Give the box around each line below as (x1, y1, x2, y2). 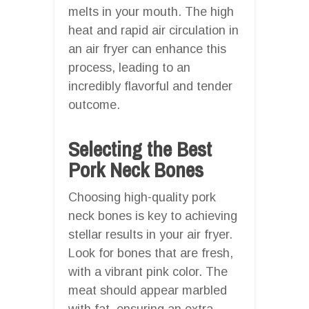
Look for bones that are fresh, (68, 246, 233, 260)
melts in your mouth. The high (68, 4, 234, 19)
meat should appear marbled (68, 283, 227, 297)
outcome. (68, 97, 120, 112)
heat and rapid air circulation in (68, 23, 239, 37)
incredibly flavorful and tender (68, 79, 232, 93)
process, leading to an (68, 60, 190, 74)
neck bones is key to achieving (68, 208, 237, 223)
